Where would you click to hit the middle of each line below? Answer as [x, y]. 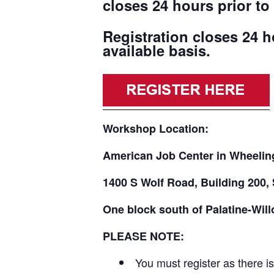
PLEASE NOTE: [143, 236]
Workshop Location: [156, 129]
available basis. [157, 50]
